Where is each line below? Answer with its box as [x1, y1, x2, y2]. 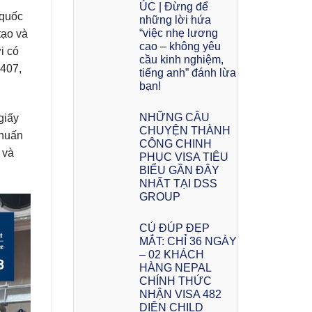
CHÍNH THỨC [139, 274, 212, 287]
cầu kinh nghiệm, [139, 53, 224, 65]
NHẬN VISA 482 [139, 288, 221, 300]
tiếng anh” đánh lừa [139, 66, 236, 79]
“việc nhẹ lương [139, 26, 218, 39]
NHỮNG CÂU [139, 111, 210, 123]
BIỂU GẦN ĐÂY [139, 164, 219, 176]
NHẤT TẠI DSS [139, 177, 217, 189]
